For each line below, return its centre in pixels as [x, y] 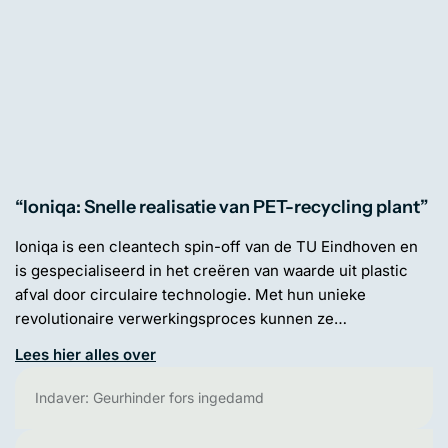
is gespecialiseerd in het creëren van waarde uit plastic [211, 270]
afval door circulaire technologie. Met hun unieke [190, 294]
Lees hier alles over [85, 354]
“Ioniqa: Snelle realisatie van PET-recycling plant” [221, 207]
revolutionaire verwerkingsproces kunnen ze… [181, 318]
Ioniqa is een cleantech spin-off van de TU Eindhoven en [216, 246]
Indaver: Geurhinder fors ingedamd [149, 397]
